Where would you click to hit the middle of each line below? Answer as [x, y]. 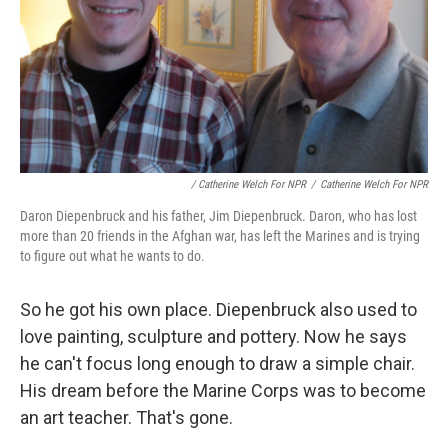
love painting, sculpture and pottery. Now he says [213, 337]
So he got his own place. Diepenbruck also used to [218, 310]
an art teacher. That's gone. [126, 418]
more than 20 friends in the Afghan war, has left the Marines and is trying [220, 236]
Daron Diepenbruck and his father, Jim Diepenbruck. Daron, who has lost [218, 216]
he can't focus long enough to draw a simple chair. [217, 364]
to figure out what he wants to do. [112, 256]
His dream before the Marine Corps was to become [223, 391]
